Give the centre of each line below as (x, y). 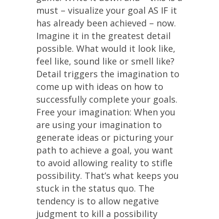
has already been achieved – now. (106, 23)
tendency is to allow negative (98, 201)
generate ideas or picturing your (105, 137)
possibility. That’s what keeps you (108, 175)
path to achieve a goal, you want (105, 150)
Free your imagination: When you (106, 112)
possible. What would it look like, (106, 48)
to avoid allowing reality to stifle (104, 163)
